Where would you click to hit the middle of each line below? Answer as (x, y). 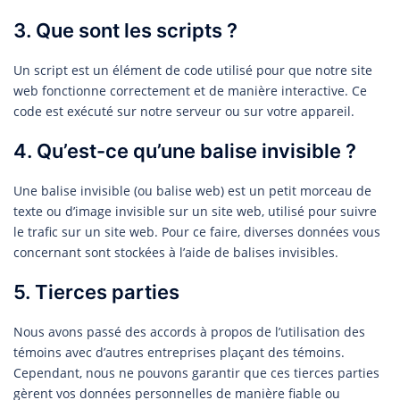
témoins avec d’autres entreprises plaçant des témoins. (179, 352)
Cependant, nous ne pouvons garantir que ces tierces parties (196, 372)
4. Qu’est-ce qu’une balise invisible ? (185, 150)
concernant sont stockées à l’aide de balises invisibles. (176, 252)
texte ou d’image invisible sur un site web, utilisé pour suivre (195, 211)
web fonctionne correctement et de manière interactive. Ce (190, 90)
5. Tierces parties (96, 292)
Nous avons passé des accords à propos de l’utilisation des (189, 331)
